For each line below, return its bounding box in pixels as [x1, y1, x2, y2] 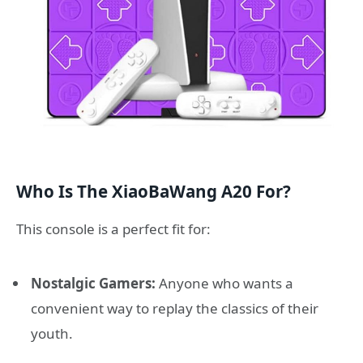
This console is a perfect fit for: [16, 219, 211, 238]
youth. [31, 323, 73, 343]
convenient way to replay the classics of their [31, 298, 318, 318]
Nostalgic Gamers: [31, 273, 156, 293]
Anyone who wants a [156, 273, 293, 293]
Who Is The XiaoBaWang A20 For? [16, 180, 291, 203]
